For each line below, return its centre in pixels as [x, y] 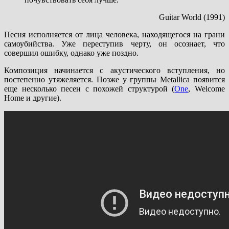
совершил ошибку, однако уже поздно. [71, 53]
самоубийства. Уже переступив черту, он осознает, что [114, 43]
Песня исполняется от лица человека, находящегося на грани [114, 34]
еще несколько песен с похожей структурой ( [89, 88]
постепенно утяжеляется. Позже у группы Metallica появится [114, 79]
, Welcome [207, 88]
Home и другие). [33, 98]
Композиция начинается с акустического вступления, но [114, 70]
